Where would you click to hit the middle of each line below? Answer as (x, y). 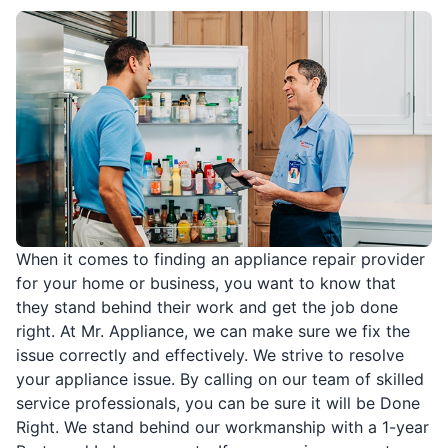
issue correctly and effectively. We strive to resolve (210, 354)
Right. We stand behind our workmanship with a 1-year (222, 426)
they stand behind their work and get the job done (207, 306)
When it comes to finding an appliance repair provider (220, 258)
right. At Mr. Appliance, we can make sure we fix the (213, 330)
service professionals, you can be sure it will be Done (218, 402)
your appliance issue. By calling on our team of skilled (220, 378)
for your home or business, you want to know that (206, 282)
